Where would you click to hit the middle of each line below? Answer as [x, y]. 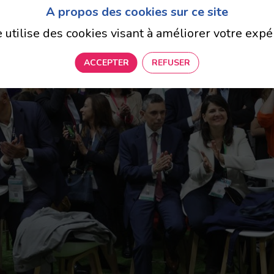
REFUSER [171, 62]
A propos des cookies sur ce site [137, 12]
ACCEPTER [106, 62]
